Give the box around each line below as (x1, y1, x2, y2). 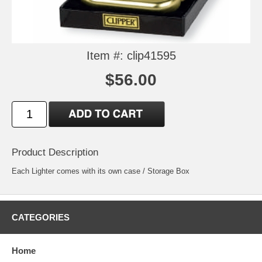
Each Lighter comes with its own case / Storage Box (12, 166, 189, 175)
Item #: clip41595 (86, 49, 176, 62)
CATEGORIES (12, 212, 70, 222)
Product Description (12, 146, 98, 158)
